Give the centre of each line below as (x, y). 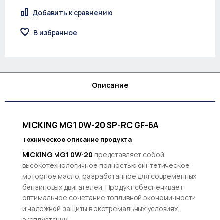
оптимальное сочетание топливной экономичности (109, 197)
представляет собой (128, 154)
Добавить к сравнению (73, 12)
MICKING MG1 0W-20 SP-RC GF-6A (90, 125)
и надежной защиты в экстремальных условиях (100, 208)
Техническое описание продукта (77, 139)
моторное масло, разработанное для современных (109, 176)
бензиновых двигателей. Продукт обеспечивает (103, 187)
